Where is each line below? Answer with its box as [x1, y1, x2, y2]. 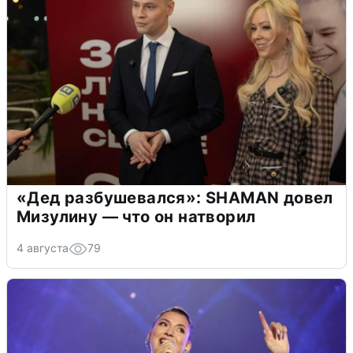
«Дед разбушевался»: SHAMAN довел [17, 188, 333, 207]
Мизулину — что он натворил [17, 206, 256, 226]
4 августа [17, 240, 69, 255]
